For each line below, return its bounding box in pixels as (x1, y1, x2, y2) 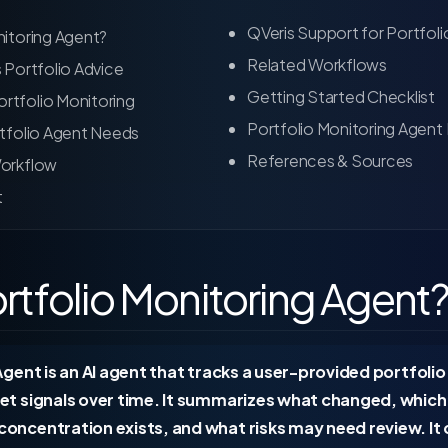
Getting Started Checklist (247, 86, 435, 107)
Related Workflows (247, 54, 387, 75)
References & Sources (247, 150, 414, 171)
